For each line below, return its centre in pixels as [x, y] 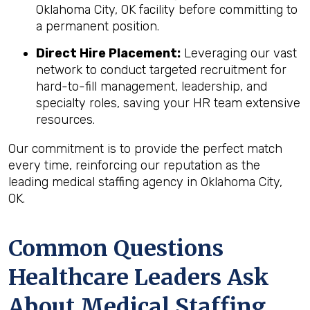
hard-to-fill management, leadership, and [152, 86]
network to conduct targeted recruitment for [161, 70]
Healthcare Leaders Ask [139, 277]
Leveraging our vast [239, 53]
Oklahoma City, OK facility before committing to [167, 10]
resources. [65, 120]
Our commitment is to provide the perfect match [145, 149]
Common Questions [116, 248]
